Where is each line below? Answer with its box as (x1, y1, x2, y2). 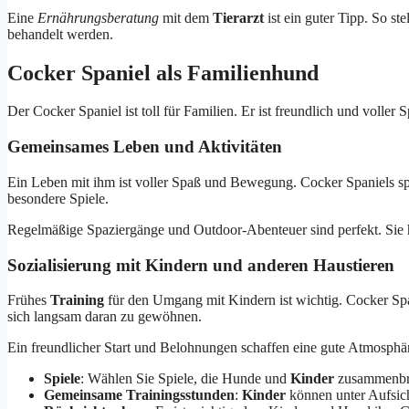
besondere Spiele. (7, 190, 109, 206)
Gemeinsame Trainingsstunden (44, 387, 235, 404)
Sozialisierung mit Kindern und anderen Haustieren (7, 255, 394, 275)
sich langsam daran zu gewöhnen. (7, 309, 202, 325)
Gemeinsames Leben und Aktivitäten (7, 137, 282, 157)
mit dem (159, 9, 213, 26)
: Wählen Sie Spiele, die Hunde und (80, 371, 290, 387)
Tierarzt (213, 9, 264, 26)
